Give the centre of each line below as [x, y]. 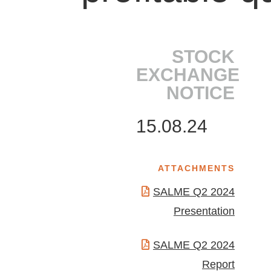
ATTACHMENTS [196, 168]
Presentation [204, 211]
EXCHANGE [188, 75]
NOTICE [200, 93]
